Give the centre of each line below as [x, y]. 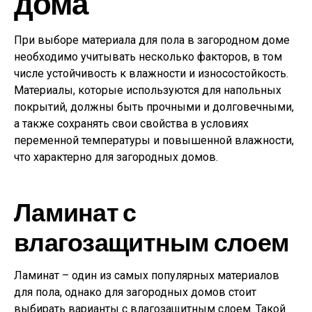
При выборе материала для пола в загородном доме [152, 40]
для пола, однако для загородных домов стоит [135, 292]
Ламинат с [75, 211]
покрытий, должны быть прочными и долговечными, [154, 107]
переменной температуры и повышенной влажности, [154, 140]
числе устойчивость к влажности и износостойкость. [151, 73]
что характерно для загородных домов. [116, 157]
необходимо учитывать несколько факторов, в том [148, 56]
